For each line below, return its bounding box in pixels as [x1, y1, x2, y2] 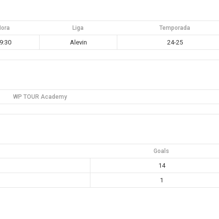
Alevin [69, 39, 87, 46]
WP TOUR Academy [13, 93, 67, 100]
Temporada [159, 24, 191, 31]
